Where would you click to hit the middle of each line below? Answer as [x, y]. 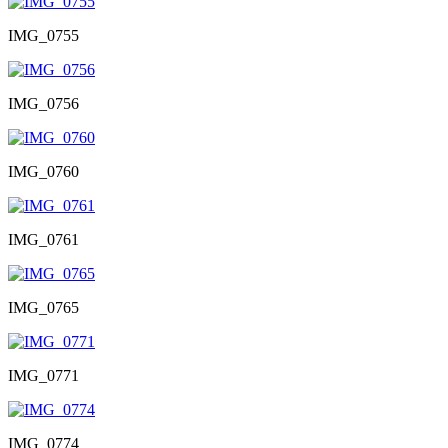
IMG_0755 [43, 35]
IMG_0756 [43, 103]
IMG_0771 [43, 375]
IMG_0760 [43, 171]
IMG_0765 [43, 307]
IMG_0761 [43, 239]
